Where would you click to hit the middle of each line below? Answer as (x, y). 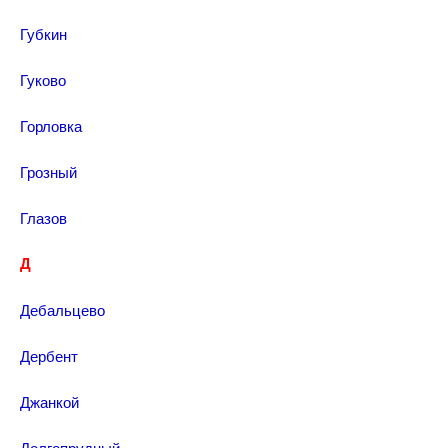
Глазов (43, 217)
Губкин (43, 33)
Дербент (49, 355)
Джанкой (49, 401)
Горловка (51, 125)
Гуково (43, 79)
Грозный (48, 171)
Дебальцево (62, 309)
